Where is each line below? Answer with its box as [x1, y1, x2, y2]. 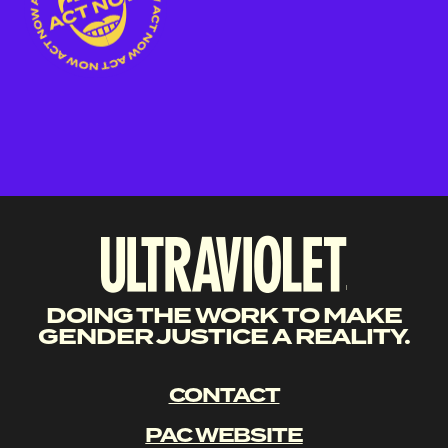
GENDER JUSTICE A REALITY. [37, 319, 411, 353]
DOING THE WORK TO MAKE [45, 298, 403, 332]
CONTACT [168, 380, 280, 410]
